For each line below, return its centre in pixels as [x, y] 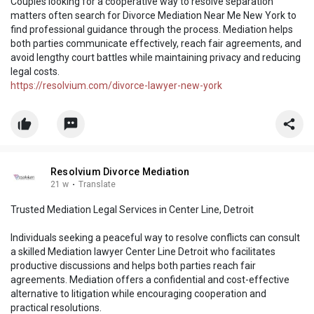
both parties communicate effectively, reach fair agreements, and [156, 44]
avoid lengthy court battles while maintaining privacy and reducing [156, 58]
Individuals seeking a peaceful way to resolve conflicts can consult [155, 238]
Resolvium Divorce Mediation [120, 172]
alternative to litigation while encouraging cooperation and [138, 294]
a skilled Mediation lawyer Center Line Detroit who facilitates [143, 252]
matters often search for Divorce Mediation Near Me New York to [153, 16]
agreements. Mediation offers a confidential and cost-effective [150, 280]
